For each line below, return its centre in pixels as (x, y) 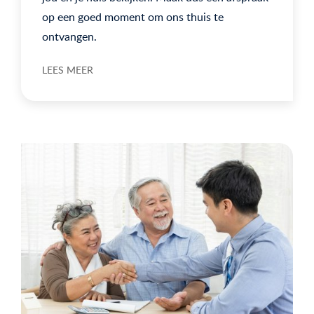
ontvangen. (69, 36)
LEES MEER (68, 69)
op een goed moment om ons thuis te (133, 16)
